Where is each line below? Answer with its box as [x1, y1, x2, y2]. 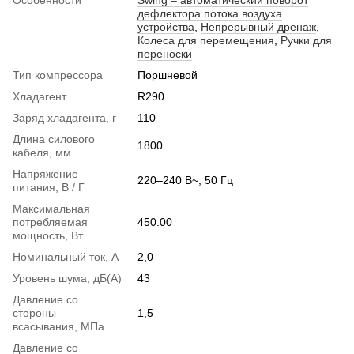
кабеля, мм [13, 146, 71, 160]
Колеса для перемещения [137, 34, 274, 47]
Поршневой [137, 69, 198, 82]
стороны [13, 307, 56, 320]
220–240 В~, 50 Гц [137, 174, 233, 187]
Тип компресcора [13, 69, 103, 82]
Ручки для [281, 34, 332, 47]
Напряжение [13, 168, 78, 181]
